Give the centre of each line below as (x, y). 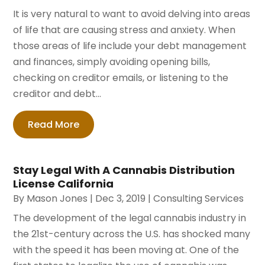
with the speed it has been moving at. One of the (126, 250)
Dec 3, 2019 (121, 198)
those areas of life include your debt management (130, 46)
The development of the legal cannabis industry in (130, 218)
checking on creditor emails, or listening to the (121, 77)
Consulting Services (199, 198)
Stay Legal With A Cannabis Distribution (124, 170)
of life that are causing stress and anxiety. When (125, 30)
